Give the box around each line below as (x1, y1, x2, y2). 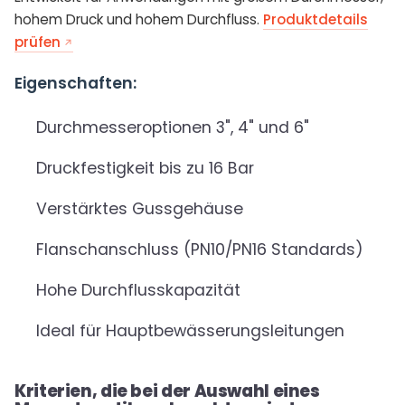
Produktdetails (263, 10, 368, 30)
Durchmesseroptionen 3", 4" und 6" (36, 117, 309, 139)
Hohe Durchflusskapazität (36, 279, 240, 302)
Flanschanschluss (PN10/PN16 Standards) (36, 239, 363, 261)
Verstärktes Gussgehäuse (36, 198, 243, 221)
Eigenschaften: (14, 72, 137, 95)
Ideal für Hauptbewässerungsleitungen (36, 320, 344, 343)
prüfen (14, 33, 61, 52)
